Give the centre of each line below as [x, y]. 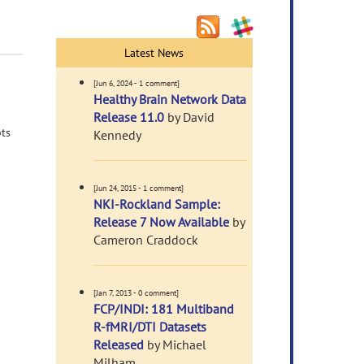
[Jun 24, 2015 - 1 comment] [138, 188]
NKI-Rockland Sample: [156, 204]
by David [189, 117]
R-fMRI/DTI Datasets [149, 327]
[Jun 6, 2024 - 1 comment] [136, 83]
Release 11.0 [128, 117]
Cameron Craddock [145, 240]
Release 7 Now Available [161, 222]
